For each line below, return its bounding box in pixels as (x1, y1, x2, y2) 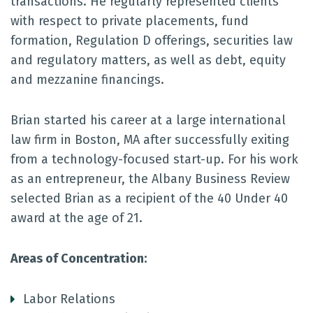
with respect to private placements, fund (10, 13, 249, 29)
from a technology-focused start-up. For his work (10, 152, 298, 167)
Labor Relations (23, 291, 115, 307)
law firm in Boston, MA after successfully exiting (10, 132, 289, 147)
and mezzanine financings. (10, 72, 164, 87)
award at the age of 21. (10, 210, 143, 226)
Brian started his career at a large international (10, 112, 286, 128)
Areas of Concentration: (10, 251, 147, 266)
